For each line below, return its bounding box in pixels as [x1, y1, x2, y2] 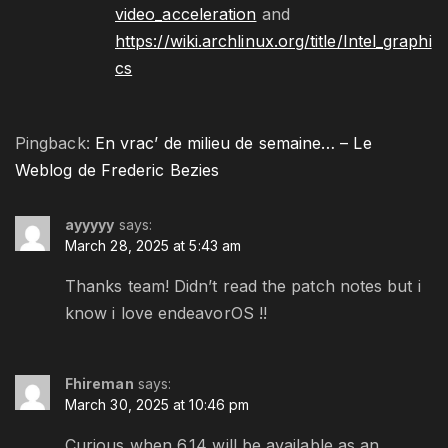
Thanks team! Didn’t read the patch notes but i [65, 276, 421, 297]
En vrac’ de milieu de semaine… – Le [94, 133, 372, 154]
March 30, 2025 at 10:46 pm [65, 396, 250, 414]
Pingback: [15, 133, 95, 154]
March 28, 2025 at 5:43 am [65, 237, 241, 255]
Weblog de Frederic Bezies [15, 160, 220, 181]
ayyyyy [65, 216, 115, 234]
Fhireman [65, 375, 134, 393]
